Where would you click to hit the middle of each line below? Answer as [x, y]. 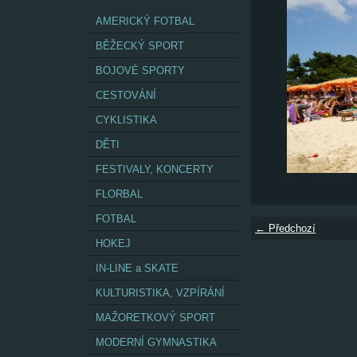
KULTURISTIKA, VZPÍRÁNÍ [160, 293]
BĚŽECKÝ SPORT [140, 46]
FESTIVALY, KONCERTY [155, 169]
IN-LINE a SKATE [137, 268]
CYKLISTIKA [126, 120]
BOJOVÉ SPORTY [140, 71]
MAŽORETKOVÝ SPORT [155, 318]
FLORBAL [119, 194]
